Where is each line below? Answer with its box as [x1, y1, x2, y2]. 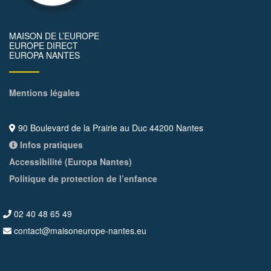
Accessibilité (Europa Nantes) [9, 155, 132, 168]
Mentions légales [9, 87, 80, 99]
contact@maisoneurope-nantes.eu [11, 224, 146, 237]
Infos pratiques [18, 139, 83, 151]
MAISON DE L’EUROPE [9, 30, 99, 42]
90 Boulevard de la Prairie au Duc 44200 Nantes [16, 122, 203, 134]
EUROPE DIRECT [9, 39, 78, 52]
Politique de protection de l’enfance [9, 172, 157, 185]
